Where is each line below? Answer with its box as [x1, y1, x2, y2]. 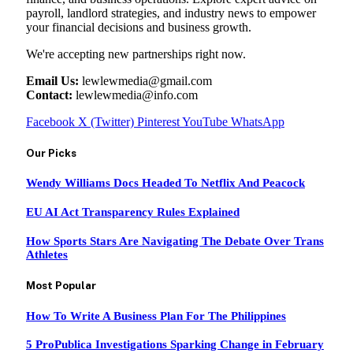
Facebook [26, 114, 75, 128]
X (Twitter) [78, 114, 134, 128]
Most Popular [26, 279, 96, 292]
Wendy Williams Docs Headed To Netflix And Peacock [26, 176, 305, 190]
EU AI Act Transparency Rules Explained [26, 206, 240, 219]
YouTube [182, 114, 228, 128]
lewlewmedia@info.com [72, 87, 198, 102]
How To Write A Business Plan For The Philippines [26, 309, 286, 322]
